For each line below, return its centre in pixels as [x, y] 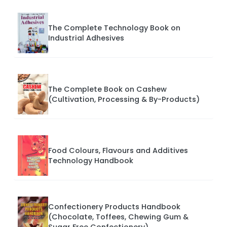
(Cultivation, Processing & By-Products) [124, 99]
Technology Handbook [91, 160]
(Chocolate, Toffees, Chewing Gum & [118, 217]
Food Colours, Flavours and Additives [118, 150]
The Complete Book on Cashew [107, 89]
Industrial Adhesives [86, 38]
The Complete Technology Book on [114, 28]
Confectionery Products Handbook [114, 206]
